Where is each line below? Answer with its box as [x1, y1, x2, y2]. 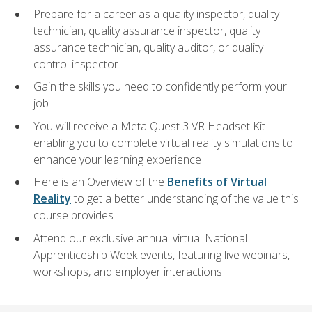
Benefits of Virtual [167, 174, 267, 190]
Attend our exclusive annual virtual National [33, 231, 247, 247]
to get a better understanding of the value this [71, 191, 299, 207]
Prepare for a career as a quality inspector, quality [33, 6, 279, 22]
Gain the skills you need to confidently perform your [33, 79, 287, 95]
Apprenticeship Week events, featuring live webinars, [33, 247, 290, 263]
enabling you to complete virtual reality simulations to [33, 134, 293, 150]
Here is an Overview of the [33, 174, 167, 190]
